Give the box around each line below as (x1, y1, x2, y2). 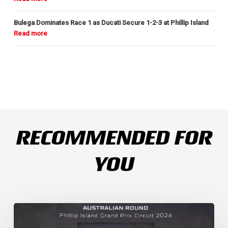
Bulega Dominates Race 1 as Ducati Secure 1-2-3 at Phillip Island (13, 18, 209, 26)
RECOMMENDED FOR (16, 125, 212, 150)
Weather (13, 203, 38, 211)
